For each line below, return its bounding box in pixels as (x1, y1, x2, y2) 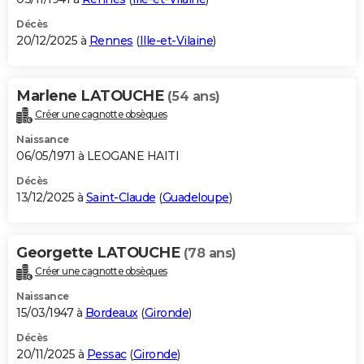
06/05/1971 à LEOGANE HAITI (16, 148, 179, 163)
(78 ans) (183, 245, 236, 261)
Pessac (86, 346, 127, 362)
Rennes (89, 32, 133, 48)
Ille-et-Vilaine (139, 32, 213, 48)
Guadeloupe (162, 189, 229, 205)
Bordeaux (84, 305, 138, 320)
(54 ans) (167, 88, 220, 104)
